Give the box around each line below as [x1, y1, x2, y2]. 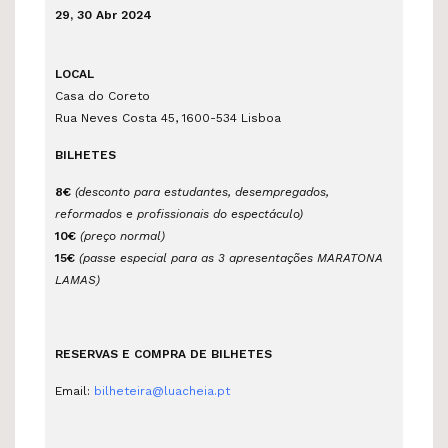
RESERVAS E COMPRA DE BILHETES [55, 347, 272, 362]
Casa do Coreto [55, 89, 150, 104]
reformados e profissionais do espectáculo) [55, 207, 303, 222]
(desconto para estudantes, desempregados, [75, 185, 329, 200]
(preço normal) [80, 229, 165, 244]
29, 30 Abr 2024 [55, 8, 152, 23]
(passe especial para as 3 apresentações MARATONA [79, 251, 383, 266]
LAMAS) [55, 273, 100, 288]
